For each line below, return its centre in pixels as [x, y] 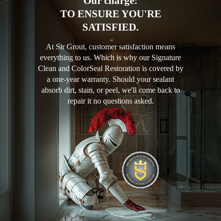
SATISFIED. [110, 27]
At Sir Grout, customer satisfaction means [110, 47]
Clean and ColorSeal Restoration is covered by [110, 69]
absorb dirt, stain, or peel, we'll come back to [110, 90]
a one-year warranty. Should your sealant [110, 79]
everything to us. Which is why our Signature [110, 58]
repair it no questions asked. [110, 101]
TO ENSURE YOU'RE [110, 14]
